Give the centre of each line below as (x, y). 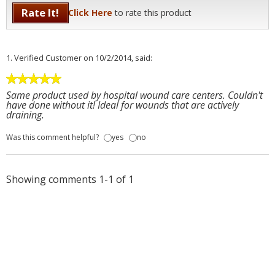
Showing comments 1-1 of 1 (70, 180)
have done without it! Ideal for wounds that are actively (122, 105)
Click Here (90, 13)
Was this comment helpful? (52, 137)
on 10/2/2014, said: (118, 57)
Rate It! (41, 13)
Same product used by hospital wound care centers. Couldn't (134, 95)
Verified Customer (48, 57)
